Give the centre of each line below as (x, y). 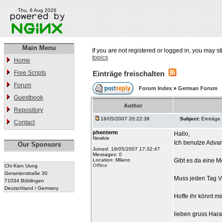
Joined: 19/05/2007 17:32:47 (126, 149)
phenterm (105, 132)
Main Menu (39, 48)
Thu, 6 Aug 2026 (37, 10)
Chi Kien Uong (21, 166)
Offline (100, 165)
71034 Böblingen (24, 181)
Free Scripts (30, 73)
